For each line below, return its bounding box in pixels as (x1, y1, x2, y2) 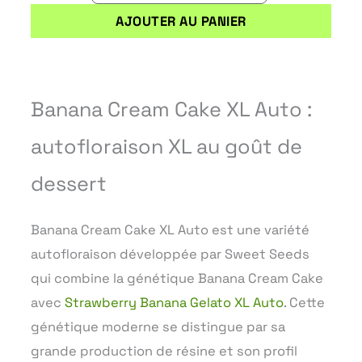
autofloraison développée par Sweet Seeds (31, 246, 309, 263)
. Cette (284, 294, 325, 312)
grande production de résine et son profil (31, 343, 297, 360)
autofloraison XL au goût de (31, 133, 302, 160)
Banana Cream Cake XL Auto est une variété (31, 221, 309, 239)
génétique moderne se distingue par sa (31, 318, 285, 336)
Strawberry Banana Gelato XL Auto (65, 294, 284, 312)
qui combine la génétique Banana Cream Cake (31, 270, 323, 288)
